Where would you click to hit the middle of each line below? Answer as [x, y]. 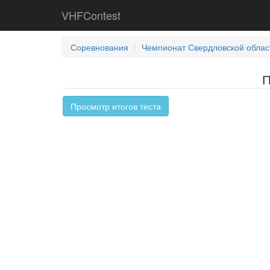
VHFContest [91, 15]
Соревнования [99, 47]
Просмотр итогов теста [116, 106]
